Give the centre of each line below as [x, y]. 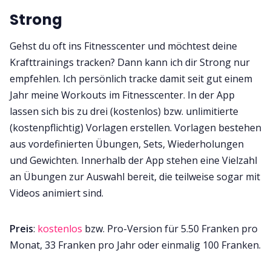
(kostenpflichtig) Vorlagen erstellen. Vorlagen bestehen [135, 128]
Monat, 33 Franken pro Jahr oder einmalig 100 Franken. [135, 245]
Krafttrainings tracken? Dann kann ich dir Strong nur [130, 63]
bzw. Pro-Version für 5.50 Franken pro [170, 229]
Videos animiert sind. [57, 193]
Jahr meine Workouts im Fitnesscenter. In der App [122, 95]
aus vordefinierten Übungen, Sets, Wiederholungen [127, 144]
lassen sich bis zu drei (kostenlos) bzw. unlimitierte [124, 112]
